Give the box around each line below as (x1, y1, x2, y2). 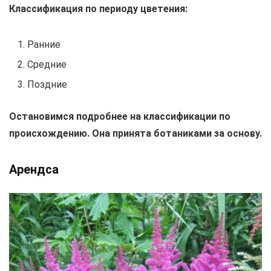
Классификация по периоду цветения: (9, 3, 188, 15)
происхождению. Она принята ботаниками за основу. (9, 128, 262, 140)
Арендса (9, 162, 59, 177)
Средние (27, 59, 67, 71)
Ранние (27, 39, 60, 51)
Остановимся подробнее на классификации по (9, 111, 230, 123)
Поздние (27, 79, 67, 91)
